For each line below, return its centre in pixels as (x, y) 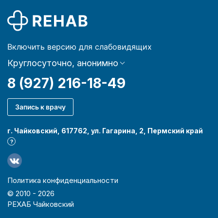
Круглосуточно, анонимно (63, 63)
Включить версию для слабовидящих (80, 46)
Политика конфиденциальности (63, 180)
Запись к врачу (40, 107)
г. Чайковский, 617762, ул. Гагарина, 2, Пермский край (105, 130)
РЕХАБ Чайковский (41, 204)
